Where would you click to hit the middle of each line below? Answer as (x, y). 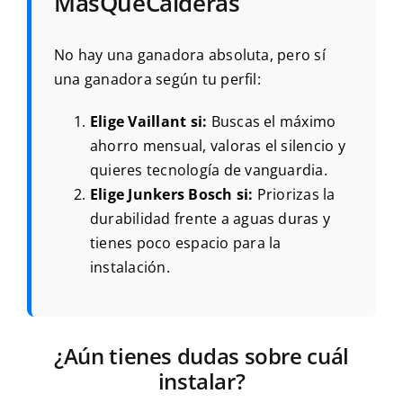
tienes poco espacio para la (185, 242)
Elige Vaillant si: (148, 121)
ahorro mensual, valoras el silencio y (217, 145)
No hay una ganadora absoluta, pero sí (189, 54)
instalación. (130, 267)
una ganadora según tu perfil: (157, 79)
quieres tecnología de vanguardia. (208, 170)
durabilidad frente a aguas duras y (210, 218)
